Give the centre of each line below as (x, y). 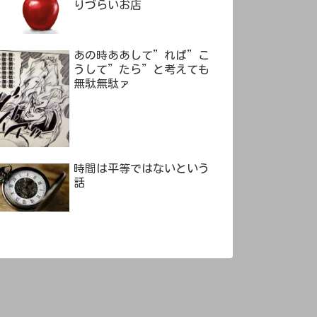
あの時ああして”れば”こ (142, 55)
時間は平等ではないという (142, 169)
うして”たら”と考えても (142, 69)
